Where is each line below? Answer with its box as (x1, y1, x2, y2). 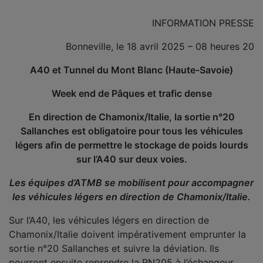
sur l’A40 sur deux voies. (76, 153, 187, 165)
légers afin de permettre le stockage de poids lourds (15, 139, 248, 151)
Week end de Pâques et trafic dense (51, 87, 212, 99)
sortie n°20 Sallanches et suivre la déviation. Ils (9, 242, 219, 254)
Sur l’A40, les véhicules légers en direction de (9, 214, 209, 226)
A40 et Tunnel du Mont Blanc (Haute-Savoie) (30, 64, 233, 76)
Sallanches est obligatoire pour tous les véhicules (20, 125, 243, 137)
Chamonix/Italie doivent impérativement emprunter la (9, 228, 246, 240)
